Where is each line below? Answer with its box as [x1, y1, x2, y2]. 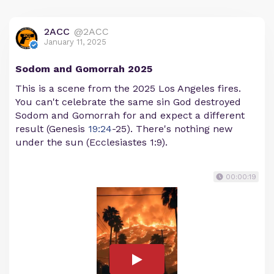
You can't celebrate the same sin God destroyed [15, 96, 241, 108]
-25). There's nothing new [112, 123, 232, 135]
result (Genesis [15, 123, 88, 135]
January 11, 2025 [44, 37, 106, 46]
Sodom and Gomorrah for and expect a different [15, 109, 245, 121]
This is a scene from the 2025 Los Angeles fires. [15, 83, 241, 94]
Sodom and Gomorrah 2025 [15, 63, 152, 75]
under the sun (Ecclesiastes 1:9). [15, 136, 168, 148]
